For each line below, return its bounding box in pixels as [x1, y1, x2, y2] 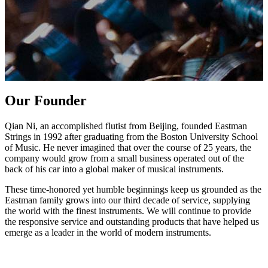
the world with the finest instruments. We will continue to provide [5, 205, 251, 216]
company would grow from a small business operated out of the [5, 153, 244, 163]
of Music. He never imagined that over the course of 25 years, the [5, 142, 251, 153]
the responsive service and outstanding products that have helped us [5, 216, 259, 227]
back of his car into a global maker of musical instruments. [5, 163, 224, 174]
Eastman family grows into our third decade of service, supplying [5, 194, 250, 205]
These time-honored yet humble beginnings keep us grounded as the [5, 184, 261, 194]
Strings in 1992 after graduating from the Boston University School [5, 131, 258, 142]
